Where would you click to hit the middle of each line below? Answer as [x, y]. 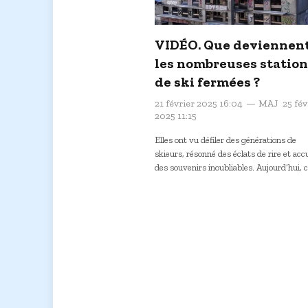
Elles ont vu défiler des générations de [225, 140]
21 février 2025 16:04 [199, 103]
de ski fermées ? [207, 81]
